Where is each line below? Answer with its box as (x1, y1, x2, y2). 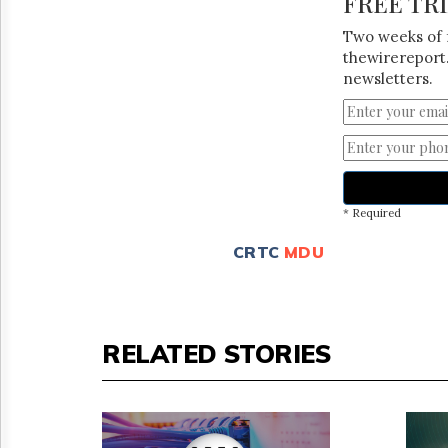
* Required (342, 205, 401, 220)
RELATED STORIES (102, 337, 331, 369)
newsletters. (342, 68, 433, 88)
